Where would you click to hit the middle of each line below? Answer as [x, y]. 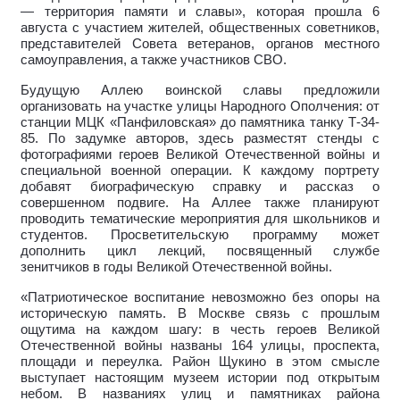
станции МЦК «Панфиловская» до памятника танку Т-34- [200, 122]
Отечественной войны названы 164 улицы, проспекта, [200, 345]
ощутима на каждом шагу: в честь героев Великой [200, 329]
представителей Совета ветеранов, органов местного [200, 43]
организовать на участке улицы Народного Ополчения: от [200, 106]
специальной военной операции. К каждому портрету [200, 170]
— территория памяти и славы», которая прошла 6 [200, 11]
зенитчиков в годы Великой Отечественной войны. [178, 267]
